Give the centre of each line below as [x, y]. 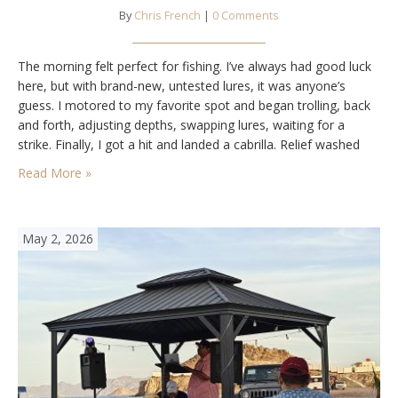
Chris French [167, 15]
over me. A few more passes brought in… [136, 163]
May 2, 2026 [58, 238]
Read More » [55, 172]
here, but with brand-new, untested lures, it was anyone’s [182, 85]
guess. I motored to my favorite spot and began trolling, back [194, 105]
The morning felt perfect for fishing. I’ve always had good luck [195, 66]
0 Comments [246, 15]
